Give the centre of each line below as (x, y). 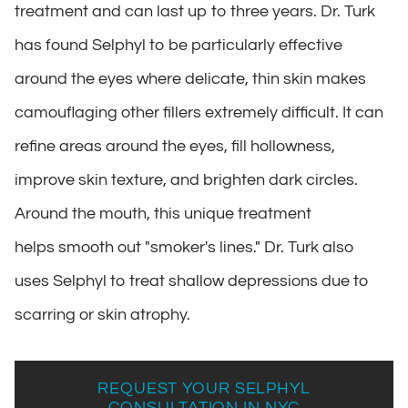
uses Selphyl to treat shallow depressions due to (192, 280)
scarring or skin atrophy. (102, 314)
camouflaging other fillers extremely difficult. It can (199, 112)
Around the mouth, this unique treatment (163, 213)
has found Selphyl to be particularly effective (178, 45)
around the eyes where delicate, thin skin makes (190, 78)
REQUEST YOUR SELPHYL (204, 388)
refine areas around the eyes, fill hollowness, (175, 146)
